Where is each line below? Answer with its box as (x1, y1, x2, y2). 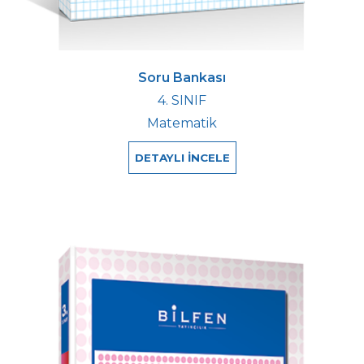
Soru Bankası (138, 69, 226, 85)
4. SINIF (158, 92, 206, 108)
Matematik (147, 115, 217, 131)
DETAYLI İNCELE (134, 150, 230, 164)
